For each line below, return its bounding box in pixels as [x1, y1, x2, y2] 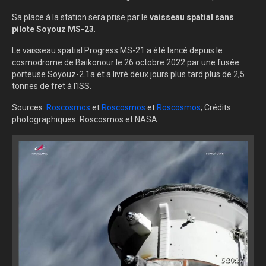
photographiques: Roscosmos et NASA [12, 115, 157, 125]
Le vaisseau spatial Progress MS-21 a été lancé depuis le [12, 46, 223, 56]
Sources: [12, 103, 46, 113]
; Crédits [201, 103, 231, 113]
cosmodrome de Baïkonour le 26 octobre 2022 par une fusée [12, 58, 239, 68]
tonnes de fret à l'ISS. [12, 81, 91, 91]
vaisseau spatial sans [150, 12, 234, 23]
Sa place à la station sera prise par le [12, 12, 150, 23]
